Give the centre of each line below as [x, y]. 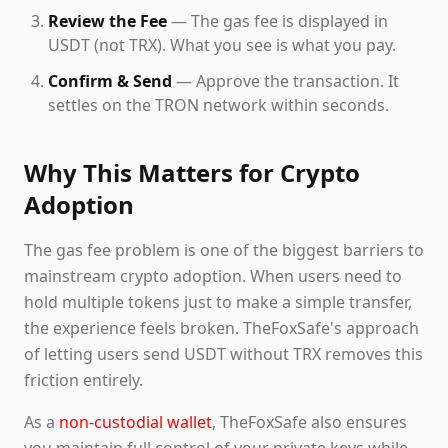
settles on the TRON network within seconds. [218, 105]
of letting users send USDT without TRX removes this [223, 354]
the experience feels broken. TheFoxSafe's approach [221, 328]
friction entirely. [83, 380]
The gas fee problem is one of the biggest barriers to [224, 250]
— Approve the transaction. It [285, 81]
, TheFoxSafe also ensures [309, 422]
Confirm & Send [110, 81]
